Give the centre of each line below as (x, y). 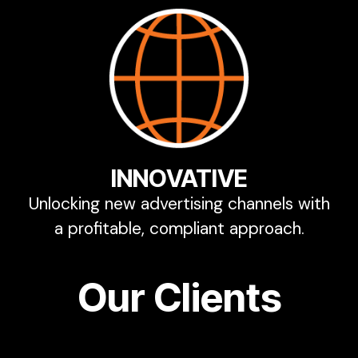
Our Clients (179, 297)
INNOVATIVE (179, 178)
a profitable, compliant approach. (179, 228)
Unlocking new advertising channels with (179, 203)
